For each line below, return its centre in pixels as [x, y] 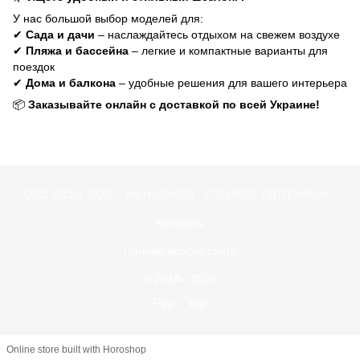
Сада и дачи [60, 35]
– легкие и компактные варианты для [228, 51]
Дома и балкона [71, 83]
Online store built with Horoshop [76, 350]
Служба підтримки [266, 193]
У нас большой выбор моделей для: [108, 19]
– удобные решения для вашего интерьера [231, 83]
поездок [34, 67]
